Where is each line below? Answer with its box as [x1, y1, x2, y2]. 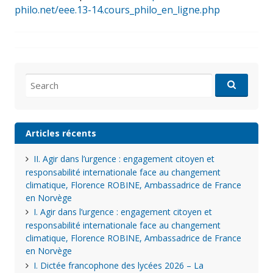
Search [24, 73, 52, 85]
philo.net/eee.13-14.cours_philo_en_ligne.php [15, 3, 220, 16]
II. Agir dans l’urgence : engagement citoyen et [33, 152, 214, 165]
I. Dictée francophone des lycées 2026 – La [33, 260, 204, 272]
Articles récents [25, 127, 96, 139]
